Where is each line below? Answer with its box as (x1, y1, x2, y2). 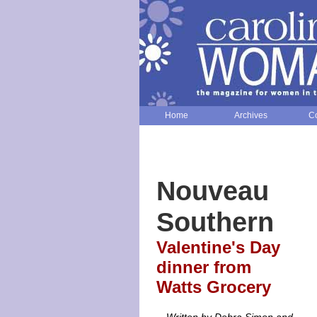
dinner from (156, 258, 251, 277)
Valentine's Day (156, 238, 280, 257)
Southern (156, 207, 274, 237)
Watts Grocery (156, 277, 271, 296)
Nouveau (156, 175, 269, 206)
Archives (234, 110, 267, 120)
